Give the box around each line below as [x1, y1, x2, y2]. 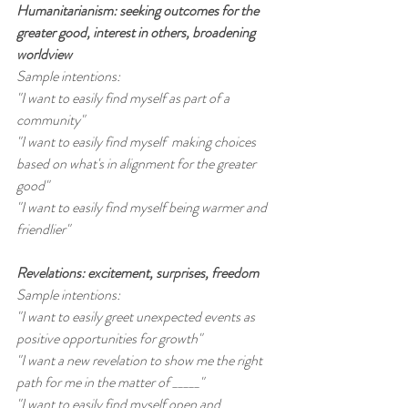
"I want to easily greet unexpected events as [16, 306, 258, 328]
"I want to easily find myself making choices [16, 131, 259, 153]
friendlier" [16, 219, 70, 240]
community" [16, 109, 85, 131]
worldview [16, 44, 75, 66]
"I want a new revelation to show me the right [16, 350, 265, 372]
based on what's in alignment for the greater [16, 153, 259, 175]
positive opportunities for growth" [16, 328, 202, 350]
